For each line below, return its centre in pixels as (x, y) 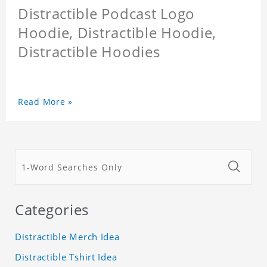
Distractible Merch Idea (67, 237)
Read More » (45, 102)
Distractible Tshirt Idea (66, 257)
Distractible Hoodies (89, 52)
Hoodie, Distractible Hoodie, (117, 33)
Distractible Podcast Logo (106, 14)
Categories (52, 210)
